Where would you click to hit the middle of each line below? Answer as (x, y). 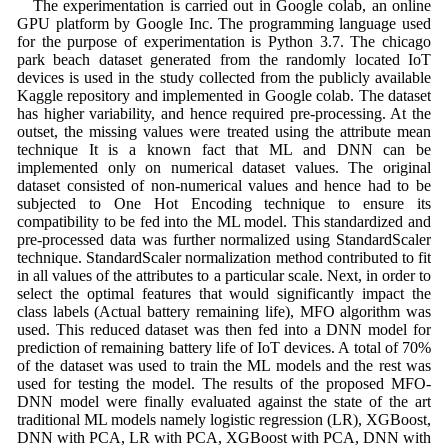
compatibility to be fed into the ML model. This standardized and (224, 222)
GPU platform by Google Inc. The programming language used (224, 24)
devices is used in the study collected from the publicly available (224, 78)
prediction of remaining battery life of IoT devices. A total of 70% (224, 348)
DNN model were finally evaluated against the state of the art (224, 402)
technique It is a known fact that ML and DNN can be (224, 150)
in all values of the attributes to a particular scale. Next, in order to (224, 276)
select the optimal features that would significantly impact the (224, 294)
